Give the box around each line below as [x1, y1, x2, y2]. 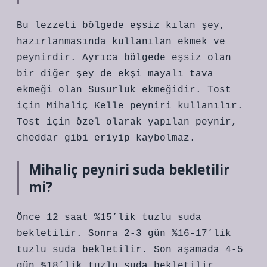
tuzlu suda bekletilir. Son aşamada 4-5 [17, 244, 243, 255]
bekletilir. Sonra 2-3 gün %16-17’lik [17, 228, 231, 239]
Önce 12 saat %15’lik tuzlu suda [17, 212, 201, 223]
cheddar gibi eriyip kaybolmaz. [17, 133, 195, 144]
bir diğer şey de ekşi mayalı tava [17, 69, 213, 79]
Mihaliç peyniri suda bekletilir [29, 160, 230, 179]
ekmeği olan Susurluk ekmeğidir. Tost [17, 85, 231, 95]
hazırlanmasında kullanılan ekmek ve [17, 36, 225, 47]
